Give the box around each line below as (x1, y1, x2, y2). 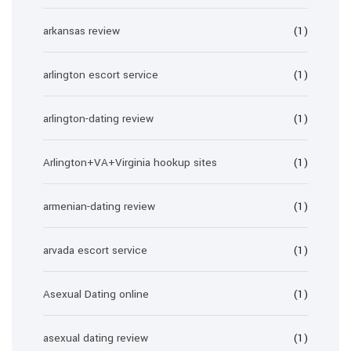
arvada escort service (43, 243, 147, 258)
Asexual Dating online (43, 287, 149, 302)
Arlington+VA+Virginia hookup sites (43, 155, 217, 170)
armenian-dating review (43, 199, 155, 214)
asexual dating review (43, 331, 148, 346)
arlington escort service (43, 67, 158, 82)
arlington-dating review (43, 111, 154, 126)
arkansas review (43, 24, 120, 38)
